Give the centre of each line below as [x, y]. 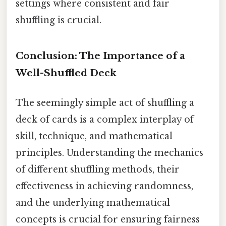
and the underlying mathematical [93, 203]
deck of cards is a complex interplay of [105, 119]
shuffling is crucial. [59, 20]
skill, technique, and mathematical [94, 136]
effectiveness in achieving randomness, [104, 186]
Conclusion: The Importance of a [100, 55]
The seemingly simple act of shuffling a [105, 103]
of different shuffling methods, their [98, 169]
